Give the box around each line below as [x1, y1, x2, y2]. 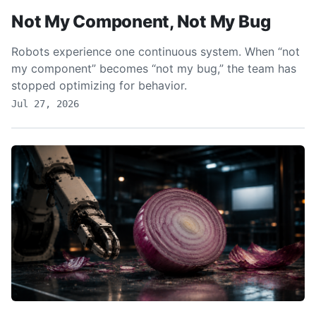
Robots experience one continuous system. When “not [11, 44, 300, 59]
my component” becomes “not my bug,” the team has [11, 61, 296, 75]
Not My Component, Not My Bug [11, 11, 271, 32]
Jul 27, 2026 [11, 98, 79, 109]
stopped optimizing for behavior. [11, 78, 187, 92]
